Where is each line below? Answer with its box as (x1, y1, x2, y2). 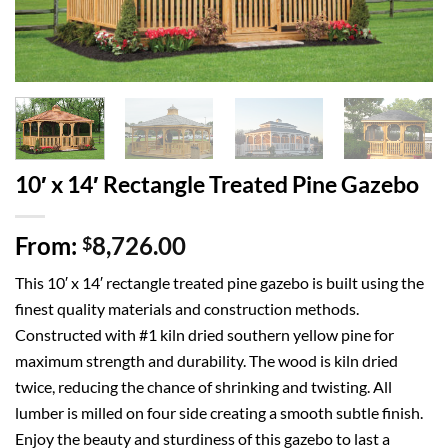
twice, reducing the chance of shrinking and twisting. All (15, 377, 392, 397)
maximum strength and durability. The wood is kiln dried (15, 351, 398, 371)
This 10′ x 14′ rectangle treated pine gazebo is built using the (15, 273, 424, 293)
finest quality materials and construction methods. (15, 299, 359, 319)
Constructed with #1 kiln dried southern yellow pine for (15, 325, 394, 345)
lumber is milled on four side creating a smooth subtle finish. (15, 403, 423, 423)
